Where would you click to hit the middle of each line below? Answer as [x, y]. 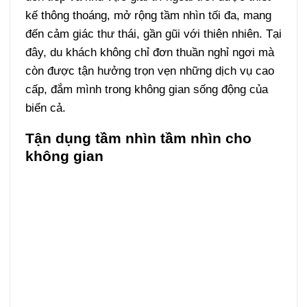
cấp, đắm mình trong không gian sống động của [146, 89]
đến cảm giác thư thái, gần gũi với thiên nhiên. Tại [153, 33]
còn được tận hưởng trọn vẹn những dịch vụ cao [149, 70]
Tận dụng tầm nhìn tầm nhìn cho [138, 138]
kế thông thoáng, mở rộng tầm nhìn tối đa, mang [148, 15]
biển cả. [45, 107]
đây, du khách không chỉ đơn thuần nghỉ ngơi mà [149, 52]
